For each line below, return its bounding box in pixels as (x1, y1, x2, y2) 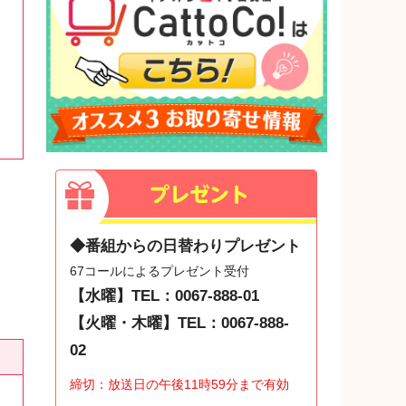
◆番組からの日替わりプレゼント (70, 237, 301, 256)
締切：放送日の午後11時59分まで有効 (70, 377, 289, 392)
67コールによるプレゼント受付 (70, 264, 249, 279)
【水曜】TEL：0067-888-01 (70, 287, 259, 305)
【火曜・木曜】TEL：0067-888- (70, 314, 289, 333)
